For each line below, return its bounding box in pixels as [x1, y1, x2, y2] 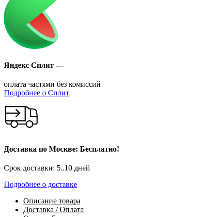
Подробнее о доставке [4, 180, 77, 188]
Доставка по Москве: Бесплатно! [4, 144, 119, 153]
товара [57, 196, 80, 205]
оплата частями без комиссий [4, 80, 101, 89]
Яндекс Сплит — [4, 61, 63, 69]
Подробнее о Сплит [4, 89, 69, 97]
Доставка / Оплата [23, 205, 84, 214]
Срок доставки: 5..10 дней [4, 163, 90, 172]
